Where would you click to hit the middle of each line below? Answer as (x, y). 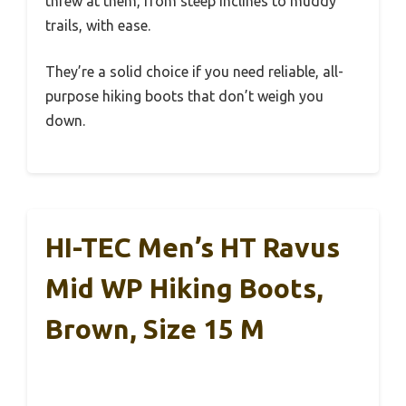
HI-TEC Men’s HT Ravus (193, 248)
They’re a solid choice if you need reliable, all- (194, 72)
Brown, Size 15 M (155, 329)
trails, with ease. (98, 26)
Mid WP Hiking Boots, (184, 289)
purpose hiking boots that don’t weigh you (184, 97)
